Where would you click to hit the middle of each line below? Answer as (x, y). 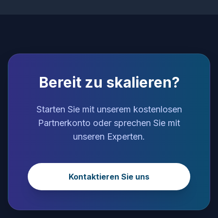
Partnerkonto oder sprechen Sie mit (109, 123)
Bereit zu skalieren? (109, 82)
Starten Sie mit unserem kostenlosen (109, 109)
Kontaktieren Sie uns (109, 177)
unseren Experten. (109, 136)
